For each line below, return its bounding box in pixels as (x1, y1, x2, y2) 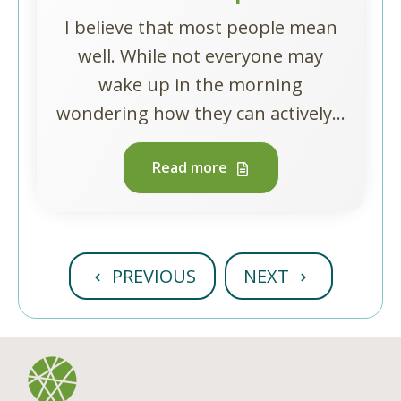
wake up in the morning (98, 73, 303, 97)
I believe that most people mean (64, 15, 337, 39)
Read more (151, 158, 231, 177)
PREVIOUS (112, 263, 196, 288)
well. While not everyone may (78, 44, 323, 68)
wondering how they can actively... (55, 101, 346, 125)
